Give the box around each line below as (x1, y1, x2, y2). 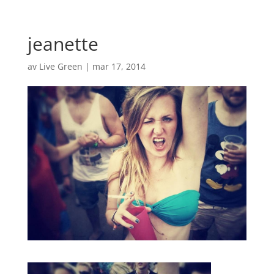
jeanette (27, 31, 98, 56)
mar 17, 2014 (92, 61, 146, 72)
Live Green (39, 61, 83, 72)
